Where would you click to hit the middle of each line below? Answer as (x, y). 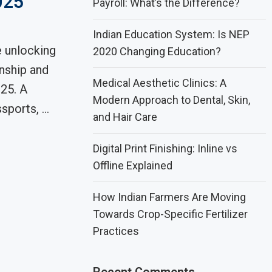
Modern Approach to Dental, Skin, (172, 100)
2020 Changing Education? (157, 51)
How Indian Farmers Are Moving (170, 197)
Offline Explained (133, 165)
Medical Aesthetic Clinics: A (160, 83)
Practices (116, 231)
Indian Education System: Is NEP (172, 34)
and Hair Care (125, 117)
